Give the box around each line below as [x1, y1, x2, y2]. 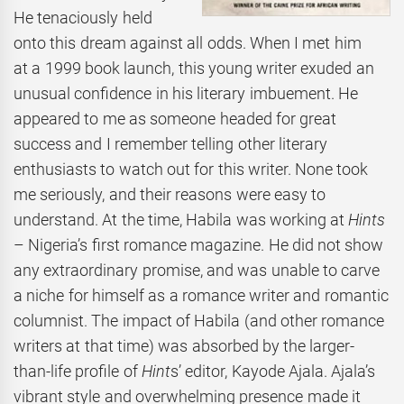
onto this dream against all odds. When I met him [14, 33, 362, 53]
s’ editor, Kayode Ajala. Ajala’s [170, 362, 376, 381]
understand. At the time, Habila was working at [14, 210, 349, 230]
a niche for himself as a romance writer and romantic [14, 286, 389, 306]
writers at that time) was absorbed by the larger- [14, 336, 355, 356]
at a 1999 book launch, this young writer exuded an [14, 59, 374, 78]
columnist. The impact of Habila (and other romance [14, 311, 385, 331]
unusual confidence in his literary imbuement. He [14, 84, 358, 104]
